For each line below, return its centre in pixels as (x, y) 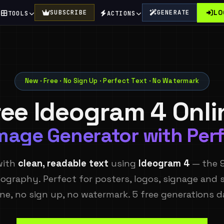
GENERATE (173, 12)
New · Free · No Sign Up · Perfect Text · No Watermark (112, 81)
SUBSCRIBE (69, 12)
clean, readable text (63, 163)
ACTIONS (121, 13)
